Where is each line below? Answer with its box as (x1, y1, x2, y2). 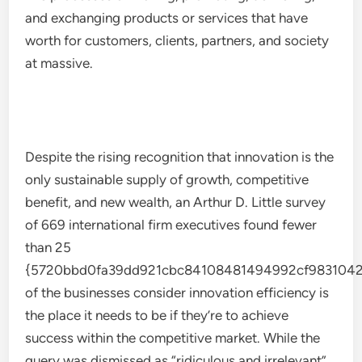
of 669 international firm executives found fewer (25, 217, 318, 233)
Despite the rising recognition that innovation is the (25, 149, 335, 165)
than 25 (25, 239, 72, 255)
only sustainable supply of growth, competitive (25, 171, 309, 187)
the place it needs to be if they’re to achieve (25, 307, 289, 323)
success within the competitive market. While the (25, 330, 321, 346)
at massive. (25, 55, 94, 71)
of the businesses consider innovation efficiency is (25, 284, 330, 301)
